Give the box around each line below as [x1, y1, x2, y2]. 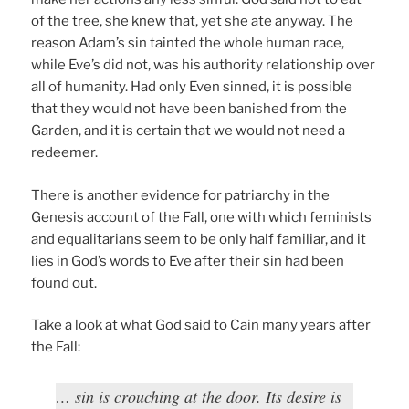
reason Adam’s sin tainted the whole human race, [31, 35, 345, 52]
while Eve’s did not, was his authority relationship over [31, 57, 376, 74]
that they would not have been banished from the [31, 100, 348, 118]
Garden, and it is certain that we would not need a [31, 122, 346, 140]
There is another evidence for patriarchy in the [31, 186, 330, 204]
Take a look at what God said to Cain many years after [31, 317, 372, 334]
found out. [31, 274, 98, 291]
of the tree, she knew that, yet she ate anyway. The [31, 13, 354, 30]
